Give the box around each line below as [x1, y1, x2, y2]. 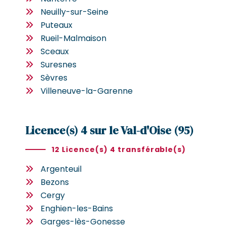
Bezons [41, 176, 69, 188]
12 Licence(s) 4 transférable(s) [52, 144, 186, 155]
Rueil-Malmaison [41, 32, 106, 44]
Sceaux [41, 45, 69, 57]
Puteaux [41, 19, 72, 31]
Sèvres [41, 71, 67, 84]
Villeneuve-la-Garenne [41, 85, 133, 97]
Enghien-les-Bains [41, 202, 113, 214]
